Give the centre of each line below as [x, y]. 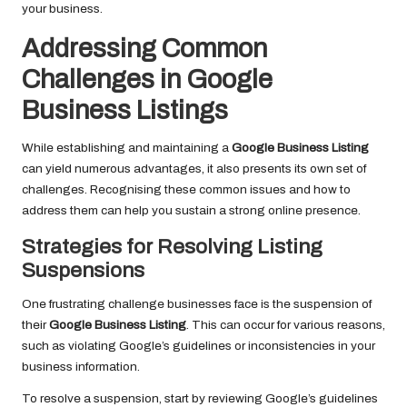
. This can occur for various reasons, [286, 325]
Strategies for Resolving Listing [172, 247]
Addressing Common [144, 49]
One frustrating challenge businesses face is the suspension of [197, 304]
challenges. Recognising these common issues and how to [186, 190]
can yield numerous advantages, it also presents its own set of [194, 169]
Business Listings [125, 111]
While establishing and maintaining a [127, 148]
